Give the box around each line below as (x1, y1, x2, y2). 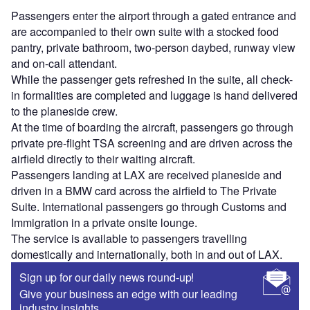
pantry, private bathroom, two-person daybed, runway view (11, 39, 295, 56)
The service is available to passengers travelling (11, 230, 247, 247)
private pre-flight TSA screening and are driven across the (11, 135, 293, 152)
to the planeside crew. (11, 103, 118, 120)
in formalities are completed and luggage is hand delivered (11, 87, 298, 104)
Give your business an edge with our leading (19, 286, 237, 302)
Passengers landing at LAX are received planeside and (11, 167, 282, 183)
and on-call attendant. (11, 55, 117, 72)
